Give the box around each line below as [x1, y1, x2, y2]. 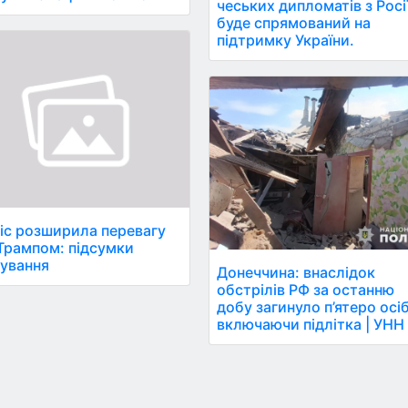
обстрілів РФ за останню [217, 280, 395, 300]
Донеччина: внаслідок [217, 263, 376, 282]
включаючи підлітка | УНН [217, 315, 405, 334]
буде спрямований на [217, 13, 372, 32]
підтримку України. [217, 30, 355, 49]
